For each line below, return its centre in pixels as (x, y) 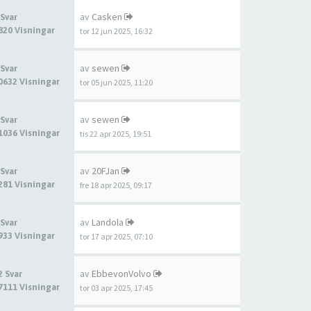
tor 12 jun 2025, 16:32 (116, 31)
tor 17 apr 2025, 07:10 (116, 236)
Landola (108, 222)
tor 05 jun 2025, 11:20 (116, 82)
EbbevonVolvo (121, 274)
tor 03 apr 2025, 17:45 (116, 288)
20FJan (106, 171)
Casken (107, 17)
